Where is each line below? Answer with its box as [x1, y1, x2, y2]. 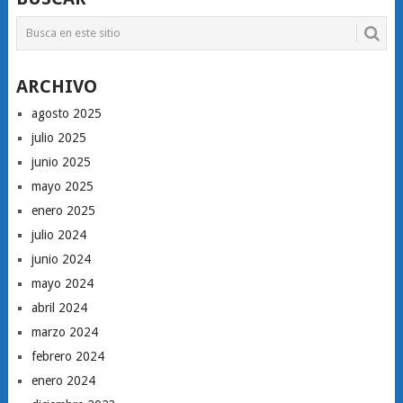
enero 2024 [31, 372, 95, 388]
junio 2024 [31, 251, 91, 266]
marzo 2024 [31, 324, 98, 339]
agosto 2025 [31, 105, 102, 121]
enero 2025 [31, 202, 95, 218]
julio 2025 [31, 130, 86, 145]
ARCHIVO [15, 75, 97, 97]
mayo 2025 [31, 178, 94, 193]
